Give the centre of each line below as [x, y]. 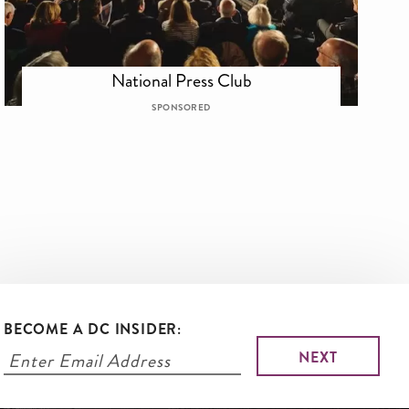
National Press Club [181, 80]
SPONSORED [181, 107]
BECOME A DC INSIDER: [93, 329]
